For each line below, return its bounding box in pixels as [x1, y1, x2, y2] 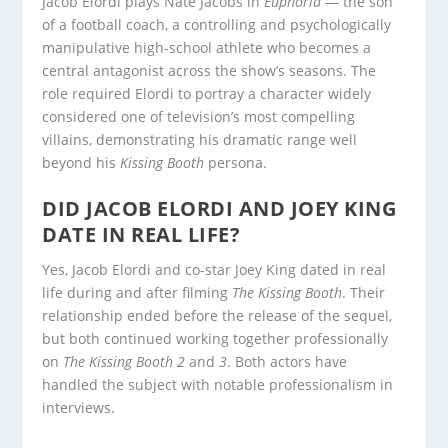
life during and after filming [42, 283, 233, 303]
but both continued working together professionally [42, 329, 389, 349]
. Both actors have [227, 352, 348, 372]
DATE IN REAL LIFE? [42, 221, 241, 249]
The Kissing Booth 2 [63, 352, 186, 372]
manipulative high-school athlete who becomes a [42, 38, 372, 58]
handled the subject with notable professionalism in [42, 375, 394, 395]
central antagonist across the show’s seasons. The [42, 61, 377, 81]
